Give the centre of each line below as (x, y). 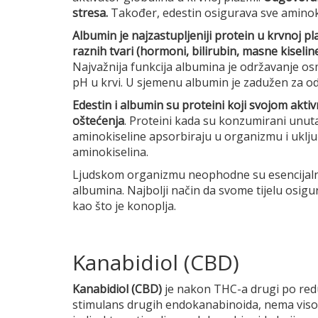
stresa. (92, 12)
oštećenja (98, 120)
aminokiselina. (110, 152)
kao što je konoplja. (124, 205)
